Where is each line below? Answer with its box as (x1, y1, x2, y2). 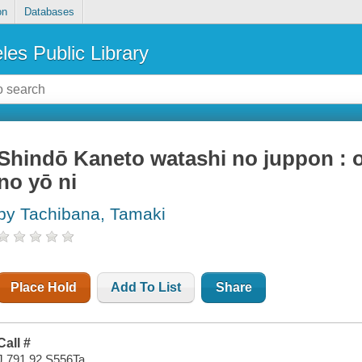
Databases (23, 6, 74, 19)
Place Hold (11, 280, 78, 295)
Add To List (111, 280, 182, 295)
